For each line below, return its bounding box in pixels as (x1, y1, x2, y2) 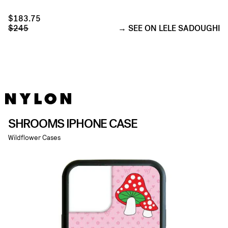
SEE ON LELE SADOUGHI (128, 23, 220, 34)
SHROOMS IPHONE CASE (8, 116, 137, 132)
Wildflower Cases (8, 133, 61, 142)
